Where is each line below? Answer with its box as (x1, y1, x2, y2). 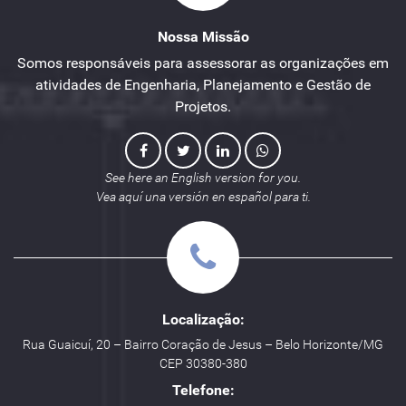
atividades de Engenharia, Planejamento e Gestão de (35, 76, 371, 93)
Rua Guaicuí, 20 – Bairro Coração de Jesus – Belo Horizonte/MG (23, 337, 383, 352)
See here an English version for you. (105, 170, 301, 185)
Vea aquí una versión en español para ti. (95, 189, 311, 204)
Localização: (161, 311, 245, 328)
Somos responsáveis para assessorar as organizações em (17, 54, 389, 72)
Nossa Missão (157, 28, 249, 45)
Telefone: (171, 382, 235, 399)
